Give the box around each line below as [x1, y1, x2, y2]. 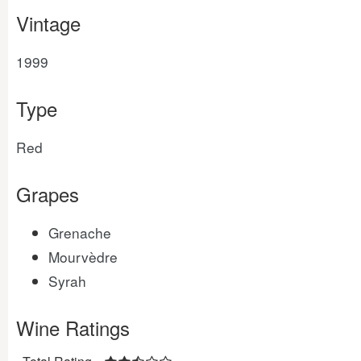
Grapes [16, 180, 79, 208]
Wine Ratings [16, 313, 130, 342]
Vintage [16, 9, 81, 37]
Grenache [48, 222, 111, 243]
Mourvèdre [48, 247, 118, 267]
